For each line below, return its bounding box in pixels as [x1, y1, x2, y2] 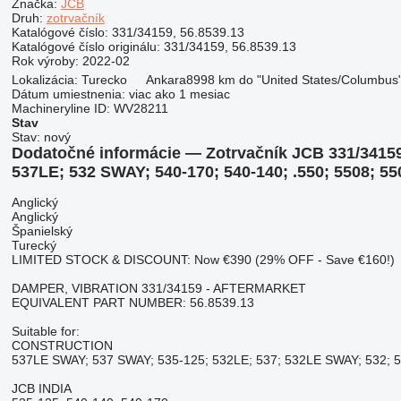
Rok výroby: [11, 54, 79, 68]
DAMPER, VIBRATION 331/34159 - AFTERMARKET [11, 280, 306, 295]
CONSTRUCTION [11, 337, 113, 353]
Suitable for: [11, 323, 80, 338]
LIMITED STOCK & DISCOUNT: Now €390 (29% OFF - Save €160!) [11, 252, 395, 267]
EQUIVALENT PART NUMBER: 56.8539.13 [11, 294, 254, 310]
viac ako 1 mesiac [128, 87, 230, 101]
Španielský [11, 223, 73, 238]
